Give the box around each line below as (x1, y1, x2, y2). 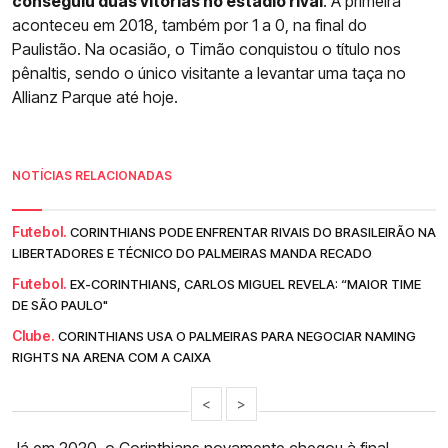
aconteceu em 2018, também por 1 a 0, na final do (12, 15, 367, 36)
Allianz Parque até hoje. (12, 87, 178, 108)
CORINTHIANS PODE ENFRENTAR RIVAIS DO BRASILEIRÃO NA (70, 224, 436, 241)
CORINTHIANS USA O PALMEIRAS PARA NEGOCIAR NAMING (58, 328, 416, 345)
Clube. (12, 327, 55, 345)
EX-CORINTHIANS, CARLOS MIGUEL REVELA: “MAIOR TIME (70, 276, 421, 293)
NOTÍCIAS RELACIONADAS (12, 168, 172, 184)
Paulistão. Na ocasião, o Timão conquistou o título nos (12, 39, 401, 60)
